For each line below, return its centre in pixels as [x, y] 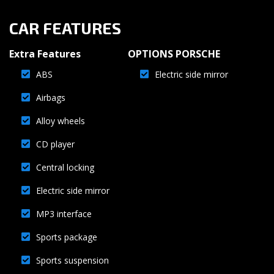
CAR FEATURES [65, 28]
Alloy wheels [61, 120]
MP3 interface [64, 213]
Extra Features [45, 54]
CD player [55, 144]
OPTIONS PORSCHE [174, 54]
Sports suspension [72, 260]
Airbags [51, 97]
